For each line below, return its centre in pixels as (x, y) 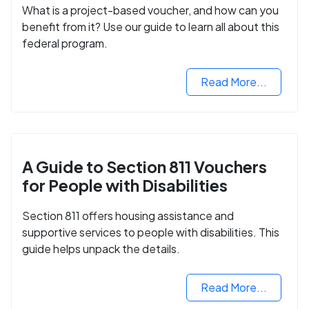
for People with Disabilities (125, 185)
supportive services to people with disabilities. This (151, 232)
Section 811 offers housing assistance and (128, 215)
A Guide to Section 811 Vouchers (144, 166)
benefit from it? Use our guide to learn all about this (151, 26)
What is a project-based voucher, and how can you (150, 10)
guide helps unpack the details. (101, 248)
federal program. (65, 43)
